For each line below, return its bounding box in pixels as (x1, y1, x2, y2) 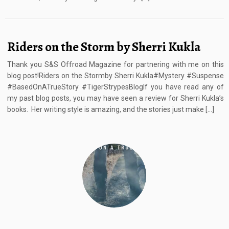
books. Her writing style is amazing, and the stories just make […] (7, 105, 215, 114)
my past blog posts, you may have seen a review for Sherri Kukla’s (7, 94, 224, 103)
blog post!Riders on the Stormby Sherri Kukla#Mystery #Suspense (7, 72, 224, 80)
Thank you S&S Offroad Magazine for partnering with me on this (7, 60, 224, 69)
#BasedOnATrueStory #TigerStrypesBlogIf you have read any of (7, 83, 224, 91)
